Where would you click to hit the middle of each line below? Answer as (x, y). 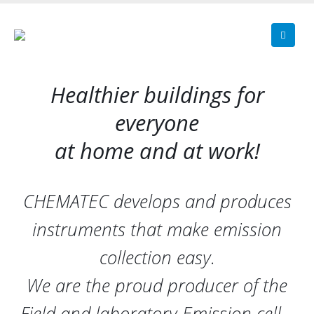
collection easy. (157, 257)
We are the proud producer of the (157, 285)
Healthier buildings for (157, 95)
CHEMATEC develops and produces (157, 201)
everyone (157, 123)
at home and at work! (157, 151)
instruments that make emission (157, 229)
